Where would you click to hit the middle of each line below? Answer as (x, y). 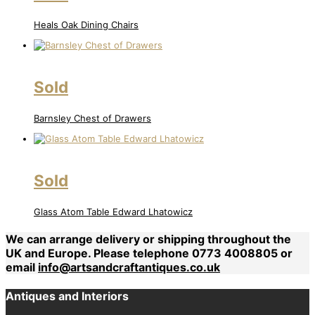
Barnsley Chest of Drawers (92, 118)
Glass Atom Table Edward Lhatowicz (113, 211)
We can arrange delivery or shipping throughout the (148, 239)
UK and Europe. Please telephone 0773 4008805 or (149, 253)
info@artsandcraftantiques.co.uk (129, 267)
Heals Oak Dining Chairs (86, 24)
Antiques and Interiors (67, 296)
